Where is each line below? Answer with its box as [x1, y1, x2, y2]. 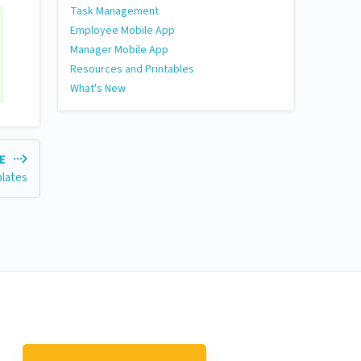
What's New [70, 81, 126, 97]
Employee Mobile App [70, 23, 175, 39]
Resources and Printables [70, 61, 194, 77]
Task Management [70, 3, 159, 19]
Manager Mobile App [70, 42, 168, 58]
